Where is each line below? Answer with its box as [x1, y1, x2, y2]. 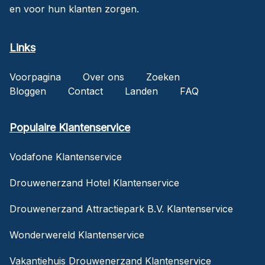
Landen [125, 85, 158, 97]
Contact [68, 85, 103, 97]
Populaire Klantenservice [9, 121, 130, 134]
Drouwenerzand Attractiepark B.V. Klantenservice [9, 202, 233, 215]
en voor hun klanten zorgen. [9, 2, 139, 15]
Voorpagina [9, 70, 61, 83]
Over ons [83, 70, 124, 83]
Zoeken [146, 70, 180, 83]
